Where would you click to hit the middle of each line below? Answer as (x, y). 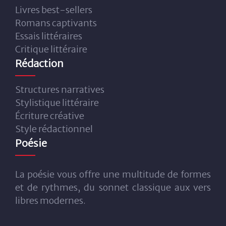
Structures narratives (60, 89)
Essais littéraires (49, 36)
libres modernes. (50, 200)
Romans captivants (56, 23)
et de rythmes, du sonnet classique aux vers (113, 187)
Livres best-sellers (54, 10)
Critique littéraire (51, 49)
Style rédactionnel (54, 129)
